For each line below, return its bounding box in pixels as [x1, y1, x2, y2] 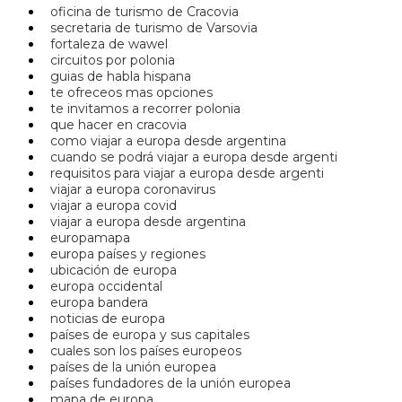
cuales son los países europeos [43, 343, 241, 360]
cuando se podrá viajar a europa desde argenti [43, 149, 337, 166]
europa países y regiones [43, 246, 205, 263]
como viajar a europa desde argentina [43, 133, 286, 150]
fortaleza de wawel [43, 36, 168, 53]
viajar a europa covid [43, 197, 177, 214]
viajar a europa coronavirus [43, 181, 215, 198]
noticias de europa [43, 310, 165, 328]
